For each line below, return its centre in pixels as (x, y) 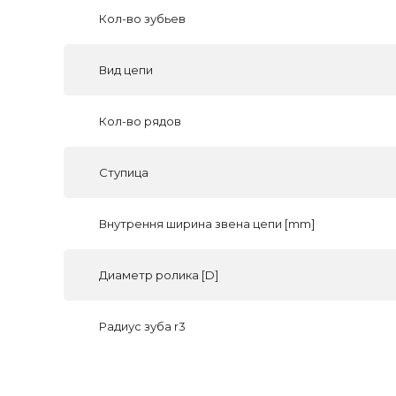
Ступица (124, 172)
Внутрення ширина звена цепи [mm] (207, 224)
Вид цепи (126, 70)
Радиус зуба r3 (142, 326)
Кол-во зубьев (142, 19)
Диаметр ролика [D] (159, 275)
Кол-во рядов (140, 121)
